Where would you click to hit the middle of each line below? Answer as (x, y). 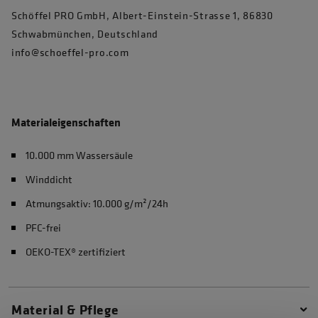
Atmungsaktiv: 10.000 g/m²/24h (97, 203)
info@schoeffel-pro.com (70, 52)
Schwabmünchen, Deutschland (85, 34)
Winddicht (49, 179)
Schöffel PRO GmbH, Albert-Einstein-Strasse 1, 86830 (142, 15)
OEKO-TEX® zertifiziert (76, 252)
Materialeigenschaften (66, 122)
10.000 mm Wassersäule (79, 155)
